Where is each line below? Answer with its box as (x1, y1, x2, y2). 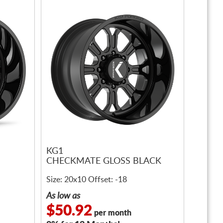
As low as (46, 192, 80, 201)
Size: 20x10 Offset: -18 (46, 176, 127, 184)
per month (92, 209, 131, 217)
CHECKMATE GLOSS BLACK (46, 157, 161, 166)
